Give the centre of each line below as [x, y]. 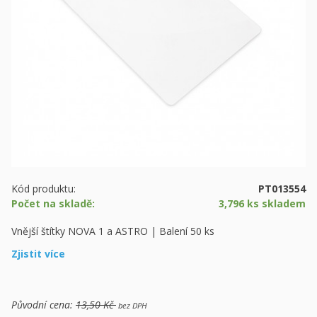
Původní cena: [44, 305]
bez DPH [132, 305]
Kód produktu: [44, 189]
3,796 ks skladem [262, 203]
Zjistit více [38, 254]
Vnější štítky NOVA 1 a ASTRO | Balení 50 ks [113, 231]
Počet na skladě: [53, 203]
